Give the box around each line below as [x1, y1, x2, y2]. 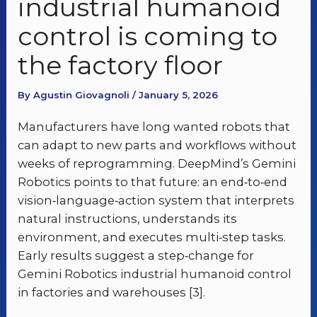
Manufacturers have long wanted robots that [18, 120, 291, 134]
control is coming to [18, 20, 278, 52]
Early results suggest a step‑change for [18, 248, 255, 263]
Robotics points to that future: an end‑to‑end [18, 175, 288, 190]
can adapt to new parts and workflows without [18, 138, 297, 153]
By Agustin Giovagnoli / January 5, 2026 [18, 89, 219, 101]
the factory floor [18, 49, 224, 81]
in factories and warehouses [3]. [18, 285, 206, 300]
